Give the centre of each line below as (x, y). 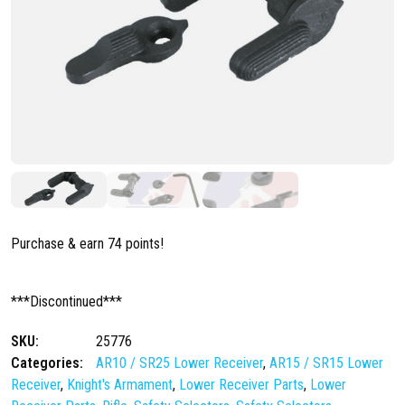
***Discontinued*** (66, 302)
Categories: (47, 363)
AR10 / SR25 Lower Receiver (179, 363)
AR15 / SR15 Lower (326, 363)
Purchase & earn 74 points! (87, 244)
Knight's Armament (120, 385)
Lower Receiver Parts (241, 385)
